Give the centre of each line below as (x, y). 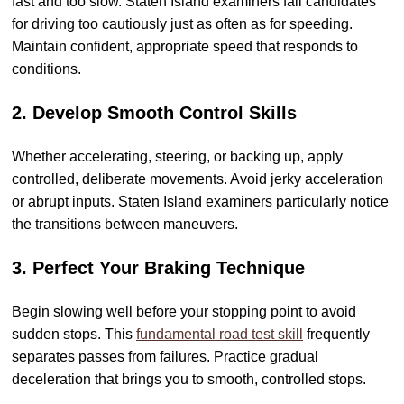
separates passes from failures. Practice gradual (165, 357)
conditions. (46, 69)
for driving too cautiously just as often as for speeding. (182, 24)
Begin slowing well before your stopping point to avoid (184, 312)
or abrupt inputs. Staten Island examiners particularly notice (200, 202)
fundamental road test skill (220, 335)
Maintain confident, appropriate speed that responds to (185, 47)
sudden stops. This (74, 335)
